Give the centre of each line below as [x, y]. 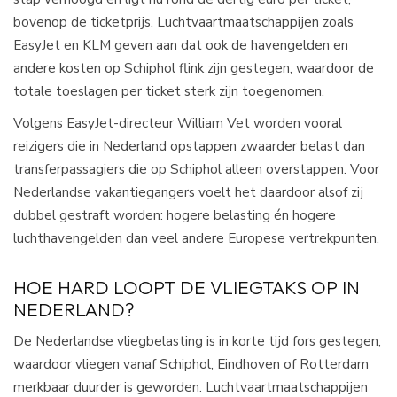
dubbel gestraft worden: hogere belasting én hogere [175, 215]
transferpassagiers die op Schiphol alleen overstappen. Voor [196, 169]
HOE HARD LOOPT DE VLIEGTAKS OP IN [187, 288]
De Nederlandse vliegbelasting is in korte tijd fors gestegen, [197, 341]
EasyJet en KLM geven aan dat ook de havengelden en [181, 45]
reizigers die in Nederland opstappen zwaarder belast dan [189, 146]
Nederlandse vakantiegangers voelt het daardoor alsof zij [188, 192]
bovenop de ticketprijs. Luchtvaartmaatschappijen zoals [183, 22]
